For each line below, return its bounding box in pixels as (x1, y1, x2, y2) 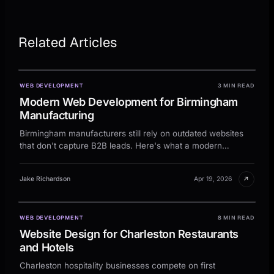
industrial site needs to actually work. (20, 152, 164, 163)
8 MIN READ (217, 213, 254, 221)
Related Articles (18, 33, 117, 51)
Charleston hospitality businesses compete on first (20, 260, 216, 270)
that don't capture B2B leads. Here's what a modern (20, 140, 223, 150)
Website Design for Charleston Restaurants (20, 227, 239, 240)
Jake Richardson (20, 175, 71, 183)
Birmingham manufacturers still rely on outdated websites (20, 128, 244, 138)
